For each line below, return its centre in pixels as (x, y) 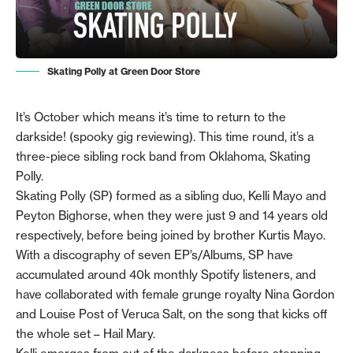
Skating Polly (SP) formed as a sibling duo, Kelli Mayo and (171, 196)
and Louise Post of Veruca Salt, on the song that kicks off (172, 314)
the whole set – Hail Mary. (85, 334)
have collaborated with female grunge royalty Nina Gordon (175, 295)
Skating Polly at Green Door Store (124, 72)
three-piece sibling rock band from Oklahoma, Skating (163, 157)
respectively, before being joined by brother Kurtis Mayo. (171, 236)
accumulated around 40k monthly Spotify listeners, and (166, 275)
